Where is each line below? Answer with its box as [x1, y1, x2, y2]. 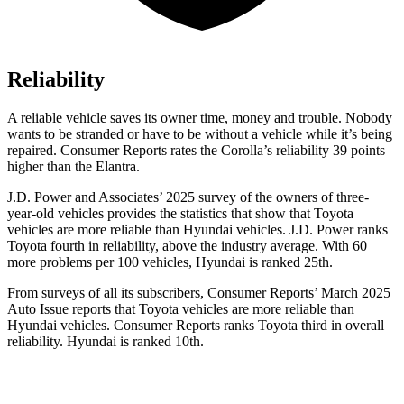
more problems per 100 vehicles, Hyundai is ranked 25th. [7, 254, 333, 271]
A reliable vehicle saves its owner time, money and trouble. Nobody [7, 110, 392, 126]
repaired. [7, 142, 60, 159]
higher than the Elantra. [7, 159, 140, 175]
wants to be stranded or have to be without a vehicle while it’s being [7, 126, 392, 142]
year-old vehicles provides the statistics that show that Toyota [7, 206, 353, 222]
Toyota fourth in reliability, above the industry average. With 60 [7, 238, 367, 254]
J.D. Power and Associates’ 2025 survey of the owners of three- [7, 189, 369, 206]
